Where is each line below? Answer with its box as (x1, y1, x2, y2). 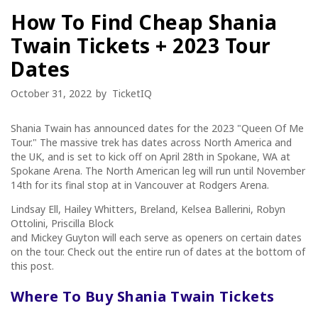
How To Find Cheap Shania (11, 8, 277, 35)
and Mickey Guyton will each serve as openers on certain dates (11, 230, 302, 244)
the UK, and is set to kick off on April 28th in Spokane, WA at (11, 149, 290, 163)
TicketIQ (112, 86, 152, 100)
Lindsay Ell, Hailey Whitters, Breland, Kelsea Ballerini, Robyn (11, 202, 285, 216)
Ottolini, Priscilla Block (11, 216, 114, 230)
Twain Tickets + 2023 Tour (11, 31, 271, 59)
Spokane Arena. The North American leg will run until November (11, 163, 305, 177)
